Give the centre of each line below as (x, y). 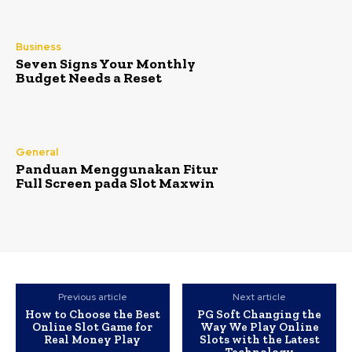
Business (38, 47)
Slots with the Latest (259, 340)
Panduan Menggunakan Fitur (117, 169)
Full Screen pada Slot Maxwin (115, 183)
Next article (260, 297)
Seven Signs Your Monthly (106, 64)
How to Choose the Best (92, 315)
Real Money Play (93, 340)
